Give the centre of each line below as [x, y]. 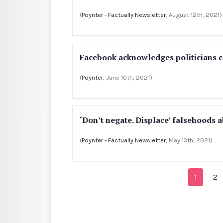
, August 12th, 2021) [194, 14]
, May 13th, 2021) [189, 140]
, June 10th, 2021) [128, 77]
